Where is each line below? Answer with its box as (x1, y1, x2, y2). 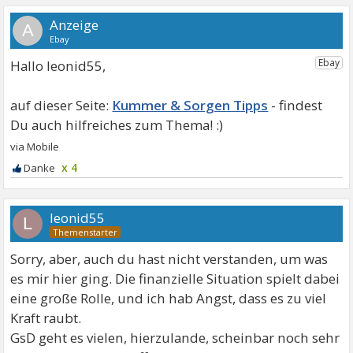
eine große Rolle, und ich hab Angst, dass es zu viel (10, 288, 327, 307)
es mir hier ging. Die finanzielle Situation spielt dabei (10, 269, 340, 288)
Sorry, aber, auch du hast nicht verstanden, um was (10, 249, 329, 268)
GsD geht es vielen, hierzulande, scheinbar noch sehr (10, 328, 340, 347)
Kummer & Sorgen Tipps (112, 95, 269, 114)
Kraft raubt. (10, 308, 82, 327)
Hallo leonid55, (10, 56, 106, 75)
